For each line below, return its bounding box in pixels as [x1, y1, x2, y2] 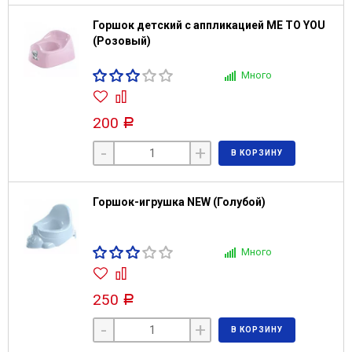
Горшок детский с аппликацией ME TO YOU [93, 19, 325, 31]
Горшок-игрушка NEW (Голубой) [93, 196, 266, 208]
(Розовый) [93, 35, 151, 47]
